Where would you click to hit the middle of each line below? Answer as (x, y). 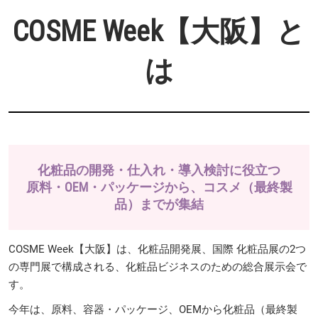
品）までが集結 (159, 204)
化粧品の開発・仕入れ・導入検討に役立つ (159, 170)
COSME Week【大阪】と (159, 32)
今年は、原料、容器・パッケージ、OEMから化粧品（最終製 (153, 309)
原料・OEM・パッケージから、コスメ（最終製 (159, 187)
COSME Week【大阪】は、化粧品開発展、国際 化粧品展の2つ (157, 249)
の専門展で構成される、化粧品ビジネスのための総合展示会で (158, 267)
